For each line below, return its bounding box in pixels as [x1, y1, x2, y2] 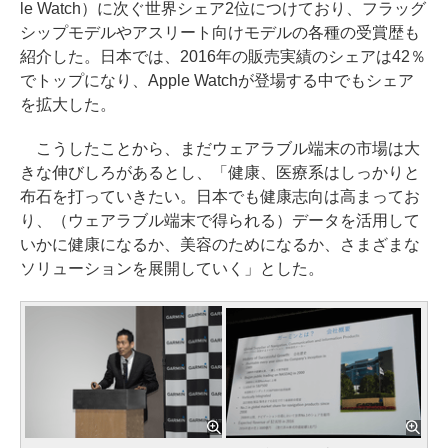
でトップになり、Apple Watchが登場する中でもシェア [20, 72, 414, 90]
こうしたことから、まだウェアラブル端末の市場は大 [20, 140, 420, 158]
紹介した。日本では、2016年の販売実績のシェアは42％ [20, 48, 426, 66]
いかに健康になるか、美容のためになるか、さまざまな [20, 236, 420, 254]
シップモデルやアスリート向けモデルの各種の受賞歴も [20, 24, 420, 42]
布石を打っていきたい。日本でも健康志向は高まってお [20, 188, 420, 206]
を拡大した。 [20, 96, 116, 114]
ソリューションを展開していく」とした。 [20, 260, 324, 278]
